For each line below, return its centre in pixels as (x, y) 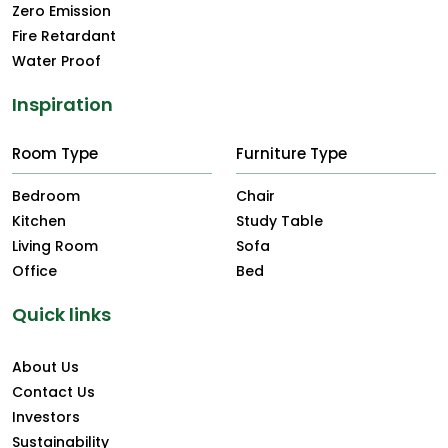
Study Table (279, 220)
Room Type (55, 153)
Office (34, 270)
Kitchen (39, 220)
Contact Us (53, 391)
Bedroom (46, 195)
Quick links (61, 314)
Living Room (55, 245)
